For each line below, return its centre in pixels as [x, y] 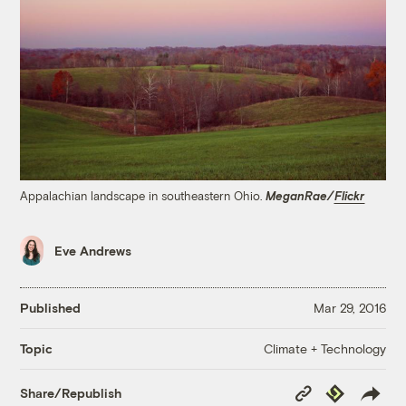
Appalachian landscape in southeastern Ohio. [143, 195]
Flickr [350, 195]
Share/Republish [71, 393]
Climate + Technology [324, 348]
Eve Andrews [93, 251]
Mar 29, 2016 [349, 308]
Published [51, 308]
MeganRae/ [300, 195]
